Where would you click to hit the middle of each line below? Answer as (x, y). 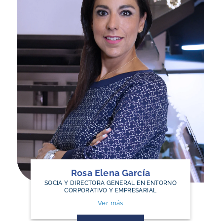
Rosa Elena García (110, 173)
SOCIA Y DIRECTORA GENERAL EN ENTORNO (110, 183)
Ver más (110, 203)
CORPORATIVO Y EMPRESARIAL (110, 191)
